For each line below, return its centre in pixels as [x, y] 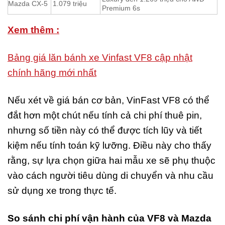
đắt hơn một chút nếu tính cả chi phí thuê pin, [105, 116]
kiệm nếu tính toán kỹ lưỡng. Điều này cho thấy [109, 146]
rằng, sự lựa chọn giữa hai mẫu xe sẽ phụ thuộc [111, 161]
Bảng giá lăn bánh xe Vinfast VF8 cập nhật [100, 58]
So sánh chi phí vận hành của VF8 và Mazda [109, 218]
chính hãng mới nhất [52, 73]
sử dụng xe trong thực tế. [62, 191]
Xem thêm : [33, 30]
